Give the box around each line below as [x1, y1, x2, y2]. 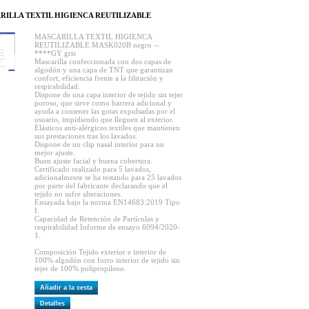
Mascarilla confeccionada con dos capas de [34, 57, 171, 66]
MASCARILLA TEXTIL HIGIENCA [34, 32, 152, 41]
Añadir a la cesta [40, 284, 97, 291]
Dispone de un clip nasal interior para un [34, 140, 164, 148]
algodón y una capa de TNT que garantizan [34, 66, 173, 74]
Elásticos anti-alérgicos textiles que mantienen [34, 123, 180, 132]
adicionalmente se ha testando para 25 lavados [34, 173, 181, 181]
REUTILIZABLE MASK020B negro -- [34, 41, 159, 49]
